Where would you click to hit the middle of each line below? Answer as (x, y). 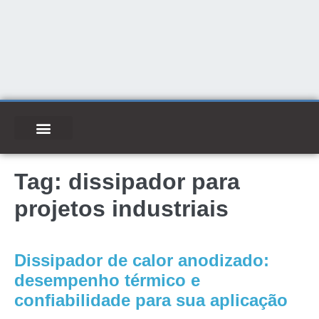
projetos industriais (121, 209)
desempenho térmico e (107, 280)
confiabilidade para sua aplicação (151, 300)
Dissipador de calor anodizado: (142, 260)
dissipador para (154, 182)
